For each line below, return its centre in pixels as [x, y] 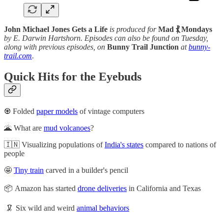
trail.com [18, 56]
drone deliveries [102, 188]
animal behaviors [103, 208]
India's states [124, 144]
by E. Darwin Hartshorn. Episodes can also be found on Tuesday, [106, 38]
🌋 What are [24, 128]
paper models [57, 111]
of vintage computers [111, 111]
